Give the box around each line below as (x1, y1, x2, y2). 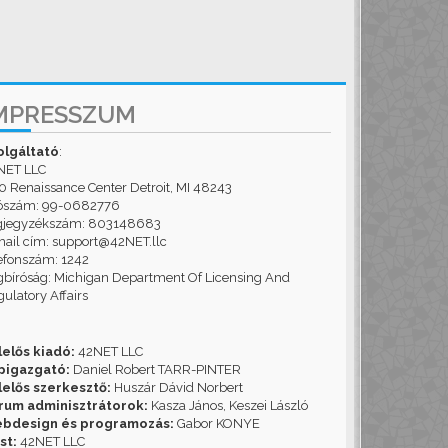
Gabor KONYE (173, 416, 260, 431)
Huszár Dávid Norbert (110, 380, 243, 395)
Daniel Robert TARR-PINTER (69, 362, 241, 377)
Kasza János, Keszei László (147, 398, 308, 413)
